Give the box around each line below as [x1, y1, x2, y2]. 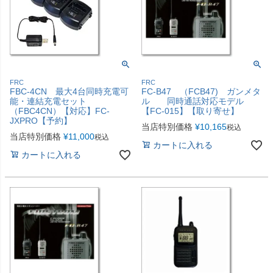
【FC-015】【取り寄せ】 [141, 105, 239, 116]
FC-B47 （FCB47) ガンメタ [141, 86, 261, 96]
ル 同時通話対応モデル [141, 96, 252, 106]
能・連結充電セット [10, 96, 87, 106]
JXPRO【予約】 [10, 115, 72, 126]
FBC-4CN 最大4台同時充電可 [10, 86, 129, 96]
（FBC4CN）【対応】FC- [10, 105, 110, 116]
